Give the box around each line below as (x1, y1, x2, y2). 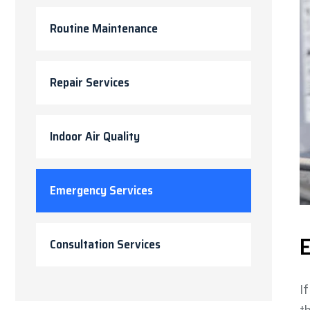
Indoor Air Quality (50, 127, 140, 146)
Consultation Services (50, 235, 161, 254)
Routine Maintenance (50, 19, 158, 38)
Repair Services (50, 73, 129, 92)
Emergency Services (50, 181, 153, 200)
